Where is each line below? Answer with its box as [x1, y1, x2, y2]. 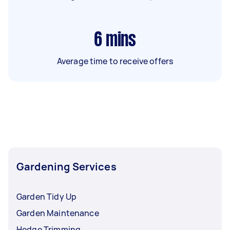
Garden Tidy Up [16, 190, 77, 202]
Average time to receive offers [56, 55, 174, 67]
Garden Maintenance [16, 207, 99, 219]
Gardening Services [16, 159, 117, 174]
